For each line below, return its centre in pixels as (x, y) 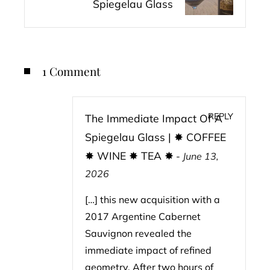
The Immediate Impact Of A (154, 118)
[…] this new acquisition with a (152, 199)
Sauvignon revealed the (138, 233)
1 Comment (71, 71)
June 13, (201, 156)
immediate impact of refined (148, 250)
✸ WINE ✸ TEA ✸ (129, 155)
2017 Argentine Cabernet (143, 216)
